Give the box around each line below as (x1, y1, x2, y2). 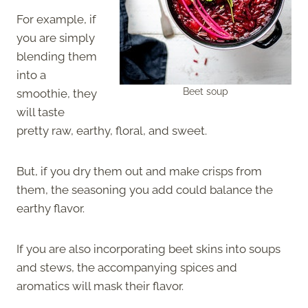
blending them (16, 49, 97, 63)
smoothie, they (16, 86, 97, 100)
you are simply (16, 30, 95, 45)
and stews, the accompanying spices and (16, 260, 237, 274)
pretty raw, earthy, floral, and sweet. (16, 123, 207, 137)
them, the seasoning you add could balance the (16, 182, 273, 197)
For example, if (16, 12, 96, 26)
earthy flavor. (16, 201, 85, 215)
